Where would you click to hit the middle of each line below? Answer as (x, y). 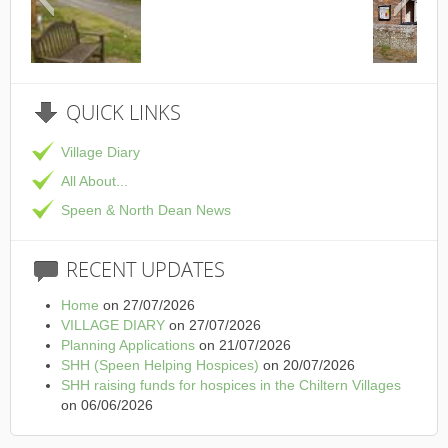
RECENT (101, 269)
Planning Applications (128, 345)
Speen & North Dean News (146, 210)
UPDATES (180, 269)
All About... (94, 181)
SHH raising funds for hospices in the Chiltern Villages (231, 385)
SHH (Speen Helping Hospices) (160, 365)
